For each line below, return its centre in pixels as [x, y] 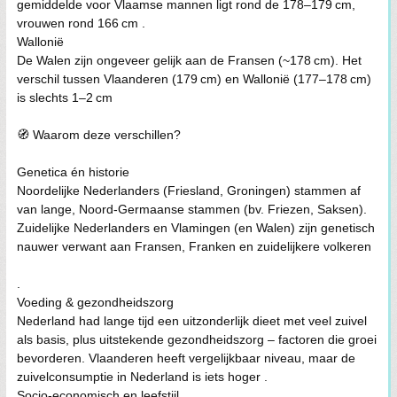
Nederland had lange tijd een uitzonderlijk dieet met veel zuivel [192, 321]
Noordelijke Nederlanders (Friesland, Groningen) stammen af [189, 191]
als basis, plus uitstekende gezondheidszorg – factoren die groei [197, 339]
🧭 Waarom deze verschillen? [99, 135]
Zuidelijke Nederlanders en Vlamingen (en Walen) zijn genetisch [196, 228]
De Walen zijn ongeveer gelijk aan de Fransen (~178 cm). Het [189, 60]
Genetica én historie [73, 172]
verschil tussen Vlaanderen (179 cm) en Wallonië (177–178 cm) [194, 79]
